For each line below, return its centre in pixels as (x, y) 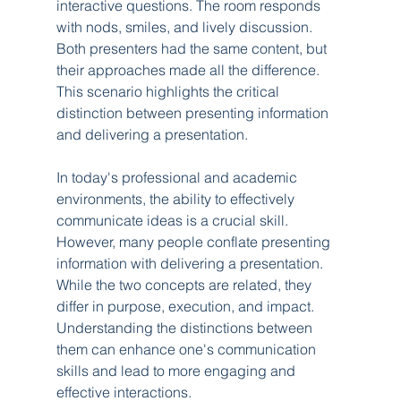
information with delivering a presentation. (191, 263)
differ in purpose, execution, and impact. (187, 306)
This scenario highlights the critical (169, 91)
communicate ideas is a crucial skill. (174, 220)
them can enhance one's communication (188, 349)
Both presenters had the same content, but (193, 48)
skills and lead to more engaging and (177, 370)
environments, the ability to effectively (177, 198)
